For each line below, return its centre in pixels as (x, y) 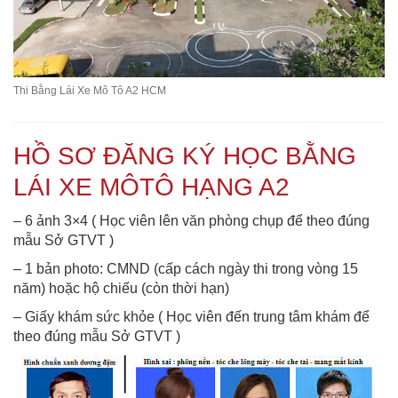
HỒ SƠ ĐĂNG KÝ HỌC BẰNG (185, 155)
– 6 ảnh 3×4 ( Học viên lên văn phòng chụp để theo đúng (191, 220)
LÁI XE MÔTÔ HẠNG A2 (151, 187)
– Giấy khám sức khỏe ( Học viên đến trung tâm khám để (191, 316)
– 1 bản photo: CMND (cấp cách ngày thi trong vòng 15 (186, 268)
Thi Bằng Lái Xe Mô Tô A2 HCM (90, 90)
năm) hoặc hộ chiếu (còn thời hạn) (121, 288)
